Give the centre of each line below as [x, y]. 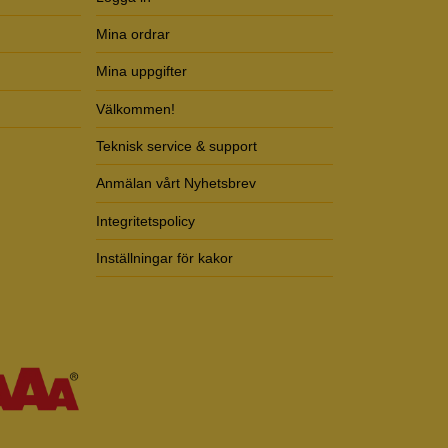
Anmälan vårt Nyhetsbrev [176, 183]
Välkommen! [135, 108]
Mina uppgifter [141, 71]
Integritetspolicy [145, 220]
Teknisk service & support [176, 146]
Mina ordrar [133, 33]
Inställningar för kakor [164, 258]
